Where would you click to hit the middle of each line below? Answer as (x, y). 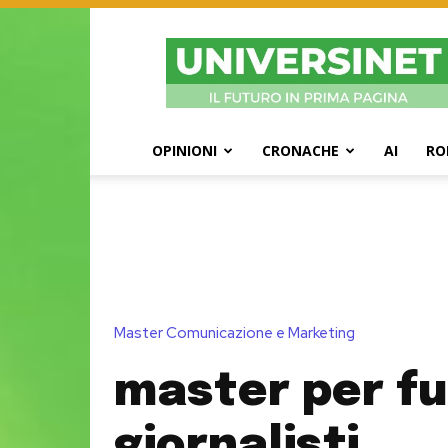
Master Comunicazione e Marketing (234, 333)
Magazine (338, 58)
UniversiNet (344, 37)
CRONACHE (300, 150)
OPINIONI (184, 150)
